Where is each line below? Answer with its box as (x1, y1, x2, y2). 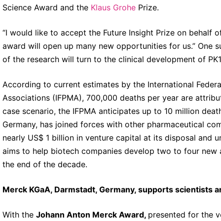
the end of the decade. (2, 159, 87, 169)
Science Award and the (2, 2, 91, 12)
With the (2, 209, 36, 220)
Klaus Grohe (90, 2, 136, 12)
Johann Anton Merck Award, (36, 209, 148, 220)
